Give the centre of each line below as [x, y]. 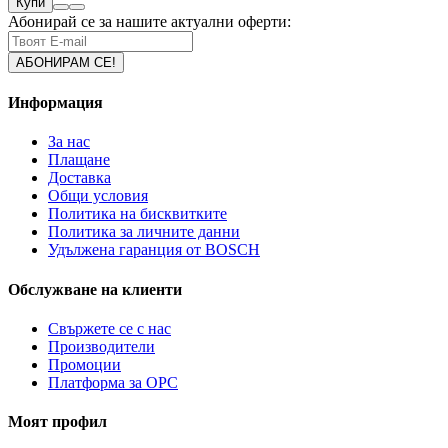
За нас [69, 142]
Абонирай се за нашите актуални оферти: [149, 21]
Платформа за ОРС [113, 382]
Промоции [84, 364]
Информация [55, 103]
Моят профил [57, 422]
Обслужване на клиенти [95, 289]
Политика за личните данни [144, 232]
